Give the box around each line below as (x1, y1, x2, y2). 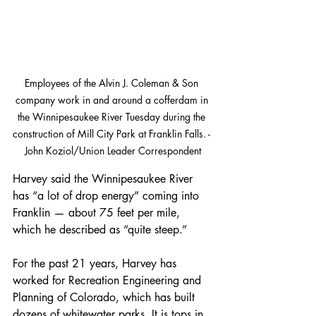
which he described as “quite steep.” (13, 221, 187, 237)
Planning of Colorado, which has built (13, 289, 198, 305)
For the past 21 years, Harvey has (13, 255, 180, 271)
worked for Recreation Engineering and (13, 272, 205, 288)
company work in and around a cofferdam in (15, 92, 211, 107)
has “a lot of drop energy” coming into (13, 188, 202, 203)
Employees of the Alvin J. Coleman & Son (25, 75, 201, 90)
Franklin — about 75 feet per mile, (13, 205, 183, 220)
